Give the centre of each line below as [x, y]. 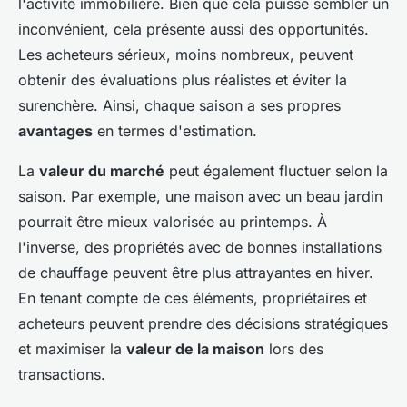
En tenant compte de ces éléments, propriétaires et [193, 298]
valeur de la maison [195, 349]
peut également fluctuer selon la [276, 171]
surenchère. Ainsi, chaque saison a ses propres [179, 106]
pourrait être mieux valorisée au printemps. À [173, 222]
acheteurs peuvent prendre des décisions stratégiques [203, 324]
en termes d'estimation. [175, 131]
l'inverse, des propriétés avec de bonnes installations [200, 248]
